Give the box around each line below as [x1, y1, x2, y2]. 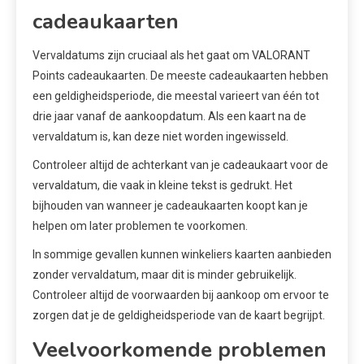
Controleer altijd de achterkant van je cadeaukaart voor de [32, 158, 328, 172]
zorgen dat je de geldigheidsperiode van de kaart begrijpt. [32, 309, 325, 323]
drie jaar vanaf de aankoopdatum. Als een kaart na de [32, 110, 306, 123]
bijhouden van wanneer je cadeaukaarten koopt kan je [32, 199, 308, 213]
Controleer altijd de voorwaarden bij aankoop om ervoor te [32, 288, 329, 302]
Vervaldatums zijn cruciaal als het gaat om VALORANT [32, 49, 310, 63]
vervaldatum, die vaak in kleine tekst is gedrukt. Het [32, 179, 292, 193]
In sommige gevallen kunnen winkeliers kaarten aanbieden [32, 248, 331, 262]
